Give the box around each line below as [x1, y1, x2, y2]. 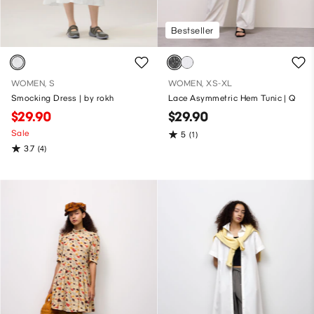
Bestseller [171, 25, 214, 36]
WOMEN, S [11, 78, 55, 89]
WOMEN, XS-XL [168, 78, 233, 89]
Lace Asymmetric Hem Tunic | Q [168, 93, 296, 104]
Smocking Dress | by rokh [11, 93, 114, 104]
